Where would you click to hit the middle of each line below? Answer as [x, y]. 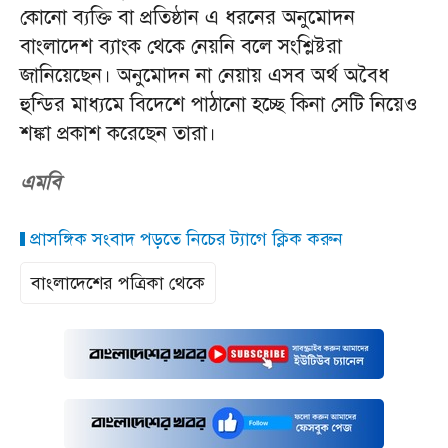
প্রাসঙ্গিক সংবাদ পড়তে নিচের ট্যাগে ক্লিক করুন [184, 239]
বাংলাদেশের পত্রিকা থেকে [118, 283]
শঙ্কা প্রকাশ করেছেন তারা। [118, 134]
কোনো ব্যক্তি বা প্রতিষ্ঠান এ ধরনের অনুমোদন [187, 18]
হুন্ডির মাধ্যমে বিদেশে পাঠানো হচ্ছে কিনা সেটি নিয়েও [219, 105]
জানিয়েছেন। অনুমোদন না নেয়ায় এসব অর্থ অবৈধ [204, 76]
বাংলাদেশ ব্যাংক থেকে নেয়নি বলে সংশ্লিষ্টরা [181, 47]
